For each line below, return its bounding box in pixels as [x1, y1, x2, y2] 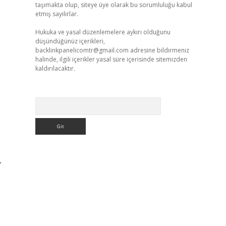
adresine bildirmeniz [128, 46, 189, 54]
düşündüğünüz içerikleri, [35, 37, 105, 45]
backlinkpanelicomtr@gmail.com [35, 46, 129, 54]
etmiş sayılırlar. [35, 10, 78, 18]
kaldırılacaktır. [35, 64, 75, 73]
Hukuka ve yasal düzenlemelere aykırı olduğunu [35, 28, 171, 36]
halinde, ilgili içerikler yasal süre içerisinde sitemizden [35, 55, 187, 64]
